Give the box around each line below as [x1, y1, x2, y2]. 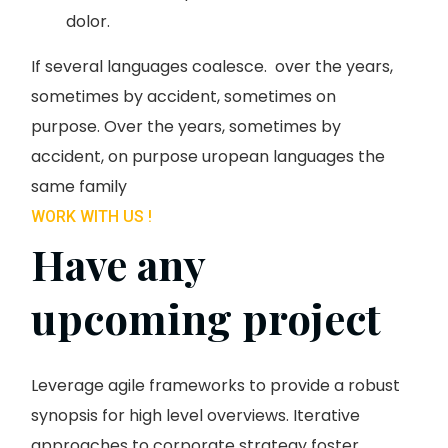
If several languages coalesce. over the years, [31, 55, 393, 79]
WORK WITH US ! [31, 207, 152, 227]
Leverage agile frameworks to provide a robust [31, 374, 400, 398]
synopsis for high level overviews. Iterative [31, 404, 360, 428]
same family [31, 175, 127, 199]
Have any [31, 236, 205, 293]
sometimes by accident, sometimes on [31, 85, 336, 109]
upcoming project [31, 290, 381, 347]
